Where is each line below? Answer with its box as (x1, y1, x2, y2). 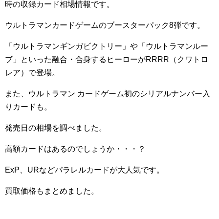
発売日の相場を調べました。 (5, 124, 107, 132)
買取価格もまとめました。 (5, 187, 99, 195)
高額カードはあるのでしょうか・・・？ (5, 145, 146, 153)
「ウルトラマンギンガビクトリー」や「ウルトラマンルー (5, 42, 208, 50)
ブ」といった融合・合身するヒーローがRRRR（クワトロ (5, 55, 208, 64)
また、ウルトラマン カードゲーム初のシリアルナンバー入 (5, 89, 210, 98)
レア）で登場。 (5, 68, 60, 77)
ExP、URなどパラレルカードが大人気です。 (5, 166, 164, 174)
